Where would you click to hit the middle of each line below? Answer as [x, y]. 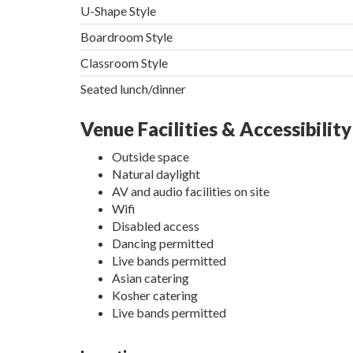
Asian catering [150, 278]
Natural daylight [156, 174]
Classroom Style [124, 63]
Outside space [150, 157]
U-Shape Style [118, 11]
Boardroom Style [126, 37]
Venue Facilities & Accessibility [216, 129]
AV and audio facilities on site [191, 191]
